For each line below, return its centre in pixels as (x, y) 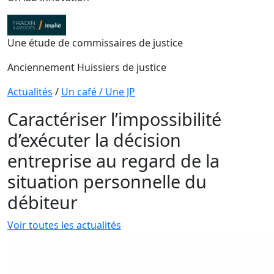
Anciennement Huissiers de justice (87, 67)
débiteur (43, 202)
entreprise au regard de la (113, 161)
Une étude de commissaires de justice (95, 43)
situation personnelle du (107, 181)
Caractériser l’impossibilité (114, 119)
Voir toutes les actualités (64, 225)
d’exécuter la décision (94, 140)
